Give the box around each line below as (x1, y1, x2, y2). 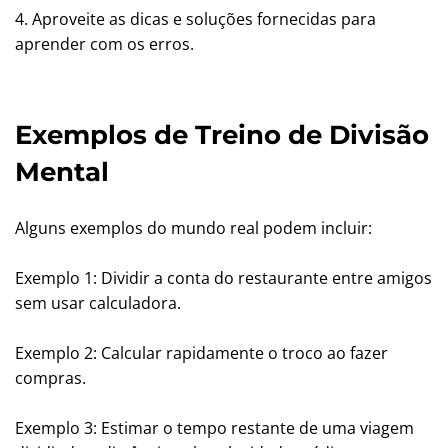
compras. (15, 367, 86, 389)
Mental (15, 156, 109, 188)
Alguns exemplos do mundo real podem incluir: (15, 217, 372, 239)
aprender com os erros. (15, 33, 194, 55)
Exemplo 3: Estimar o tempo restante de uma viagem (15, 417, 414, 439)
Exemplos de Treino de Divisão (15, 119, 429, 151)
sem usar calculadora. (15, 292, 181, 314)
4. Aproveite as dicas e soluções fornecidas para (15, 8, 376, 30)
